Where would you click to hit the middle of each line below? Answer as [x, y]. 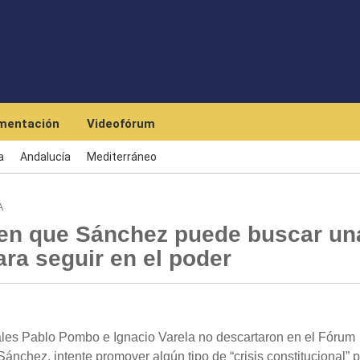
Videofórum [121, 124]
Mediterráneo [122, 156]
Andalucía [45, 156]
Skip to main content [223, 7]
